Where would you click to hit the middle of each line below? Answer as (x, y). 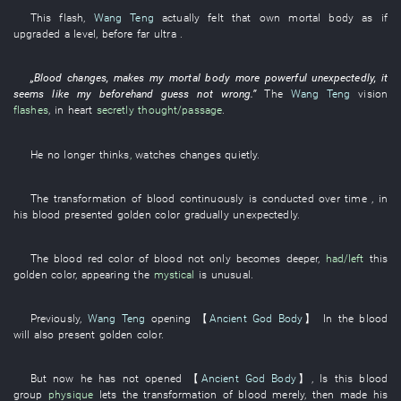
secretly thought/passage (159, 110)
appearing (105, 274)
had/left (345, 258)
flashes (31, 110)
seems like (41, 94)
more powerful (271, 78)
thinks (114, 154)
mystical (174, 274)
